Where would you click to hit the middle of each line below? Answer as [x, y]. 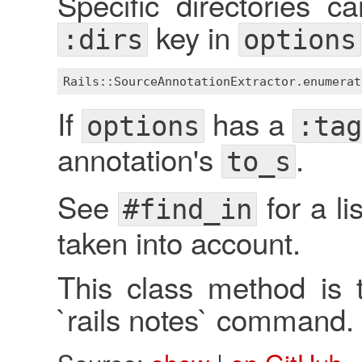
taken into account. [179, 242]
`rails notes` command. [205, 319]
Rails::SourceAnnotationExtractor [179, 81]
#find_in [188, 210]
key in [193, 37]
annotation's [139, 159]
